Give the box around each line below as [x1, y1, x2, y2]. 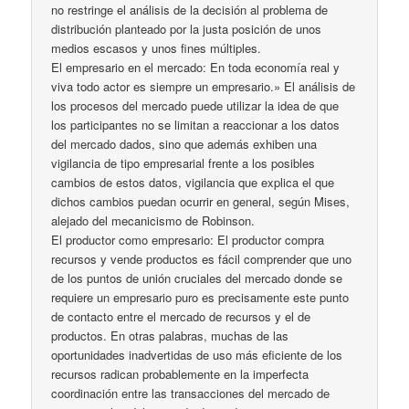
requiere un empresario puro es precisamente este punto [51, 288, 350, 307]
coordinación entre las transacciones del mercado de [51, 384, 330, 403]
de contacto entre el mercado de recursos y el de [51, 308, 311, 326]
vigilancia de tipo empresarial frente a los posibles [51, 154, 316, 173]
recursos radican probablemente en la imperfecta [51, 365, 309, 383]
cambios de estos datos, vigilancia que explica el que [51, 173, 335, 192]
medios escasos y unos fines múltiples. [51, 39, 262, 58]
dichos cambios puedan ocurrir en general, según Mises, [51, 193, 351, 211]
